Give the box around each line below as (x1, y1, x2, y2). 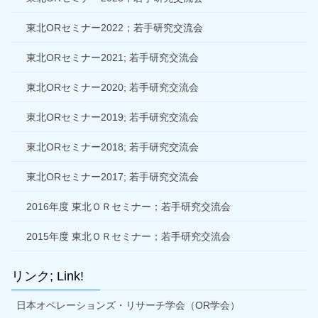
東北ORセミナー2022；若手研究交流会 (26, 21, 203, 33)
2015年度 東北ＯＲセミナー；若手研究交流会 (26, 230, 231, 242)
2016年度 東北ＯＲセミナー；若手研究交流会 (26, 200, 231, 212)
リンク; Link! (11, 268, 84, 283)
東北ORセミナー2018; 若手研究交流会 (26, 141, 199, 153)
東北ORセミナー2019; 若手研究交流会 (26, 111, 199, 123)
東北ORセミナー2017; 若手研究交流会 (26, 170, 199, 182)
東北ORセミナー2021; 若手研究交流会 (26, 51, 199, 63)
